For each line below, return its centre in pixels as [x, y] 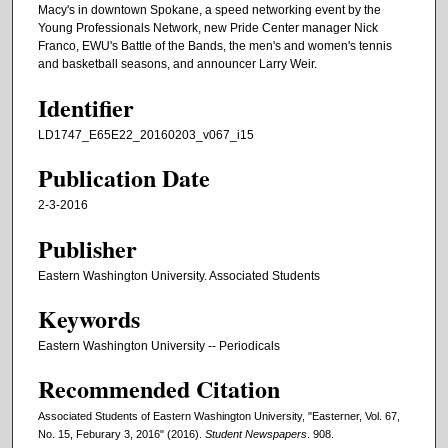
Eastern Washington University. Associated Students [179, 275]
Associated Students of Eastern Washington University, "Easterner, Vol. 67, [219, 416]
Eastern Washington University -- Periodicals [159, 345]
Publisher [87, 248]
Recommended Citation [159, 389]
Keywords [89, 318]
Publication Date [124, 178]
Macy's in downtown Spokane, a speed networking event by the [209, 10]
